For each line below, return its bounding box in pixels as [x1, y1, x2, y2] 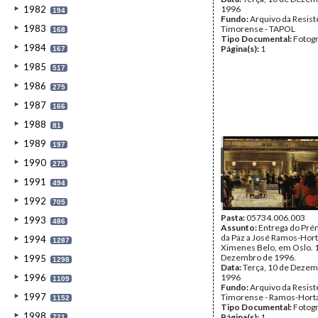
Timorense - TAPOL [221, 23, 295, 34]
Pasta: [221, 212, 246, 223]
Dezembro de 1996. [221, 252, 296, 263]
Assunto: [221, 222, 258, 233]
